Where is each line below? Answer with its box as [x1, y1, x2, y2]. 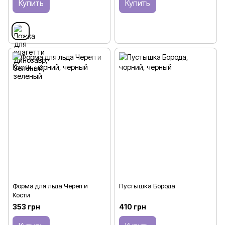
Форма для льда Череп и [13, 181, 88, 190]
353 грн [13, 202, 40, 211]
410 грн [119, 202, 146, 211]
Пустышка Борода [119, 181, 175, 190]
